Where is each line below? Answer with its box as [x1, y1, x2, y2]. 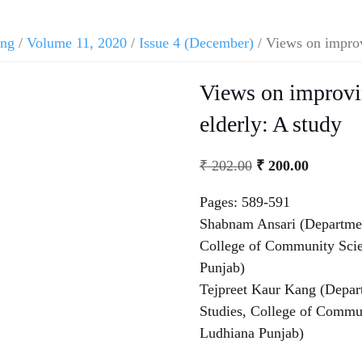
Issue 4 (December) [139, 35, 254, 51]
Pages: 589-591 [199, 193, 290, 210]
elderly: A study [199, 112, 342, 137]
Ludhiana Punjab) [199, 324, 304, 341]
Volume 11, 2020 [27, 35, 127, 51]
